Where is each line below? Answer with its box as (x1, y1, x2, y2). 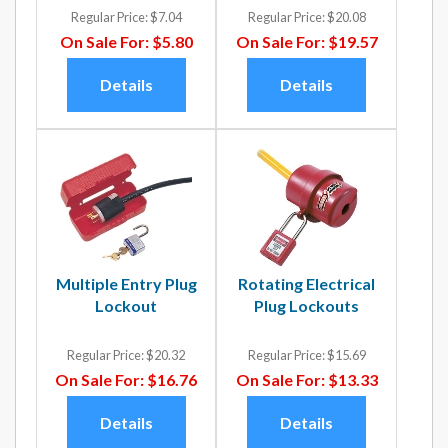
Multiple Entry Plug (55, 273, 197, 293)
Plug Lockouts (254, 295, 360, 315)
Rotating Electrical (238, 273, 376, 293)
